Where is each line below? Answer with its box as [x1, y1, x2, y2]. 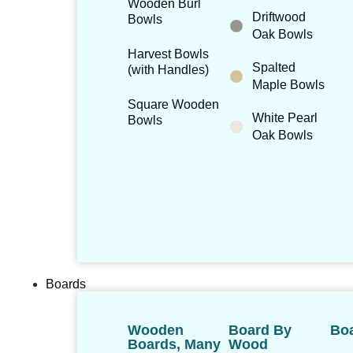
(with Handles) [128, 62, 210, 76]
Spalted [252, 61, 296, 75]
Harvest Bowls [128, 46, 210, 61]
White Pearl [252, 111, 318, 125]
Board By [229, 321, 292, 338]
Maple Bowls [252, 78, 325, 92]
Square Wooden [128, 97, 220, 111]
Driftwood [252, 10, 307, 24]
